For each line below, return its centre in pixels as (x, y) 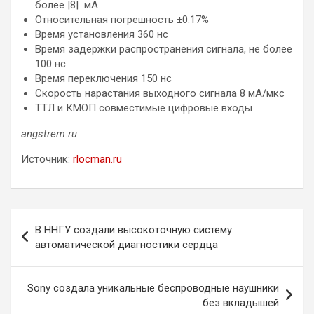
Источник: (47, 159)
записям (46, 264)
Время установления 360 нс (102, 34)
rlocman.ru (97, 159)
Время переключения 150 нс (103, 78)
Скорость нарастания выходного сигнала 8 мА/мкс (160, 93)
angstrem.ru (49, 134)
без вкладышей (241, 302)
